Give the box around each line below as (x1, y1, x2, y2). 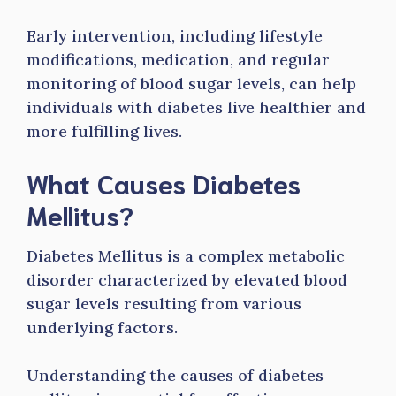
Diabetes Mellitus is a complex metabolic (27, 246, 345, 266)
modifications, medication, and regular (27, 49, 330, 70)
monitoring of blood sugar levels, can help (27, 73, 356, 94)
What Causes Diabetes (27, 165, 301, 200)
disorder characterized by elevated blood (27, 270, 347, 290)
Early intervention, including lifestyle (27, 26, 323, 46)
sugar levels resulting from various (27, 293, 301, 314)
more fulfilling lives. (27, 121, 182, 141)
